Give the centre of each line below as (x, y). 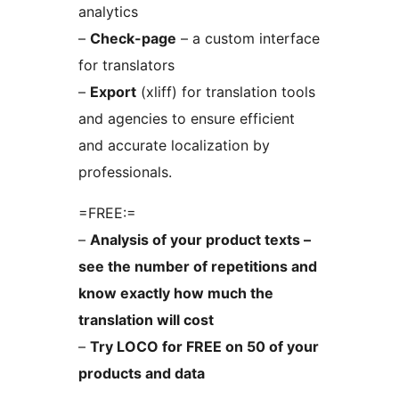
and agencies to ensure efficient (187, 119)
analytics (108, 12)
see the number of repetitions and (198, 267)
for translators (126, 65)
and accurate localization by (174, 146)
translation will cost (146, 320)
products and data (142, 374)
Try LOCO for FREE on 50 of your (204, 347)
